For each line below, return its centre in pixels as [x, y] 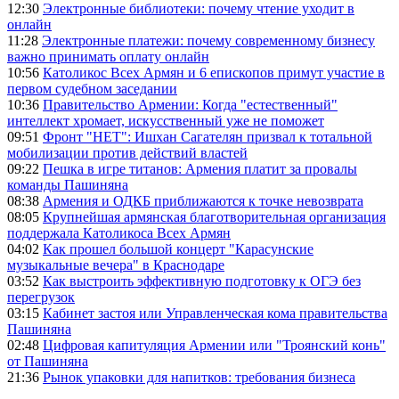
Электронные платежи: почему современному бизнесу [208, 41]
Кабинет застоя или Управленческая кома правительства [215, 313]
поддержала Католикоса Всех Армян [119, 233]
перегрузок [41, 297]
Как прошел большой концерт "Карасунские [178, 249]
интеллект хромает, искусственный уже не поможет [166, 121]
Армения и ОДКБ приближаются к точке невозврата [203, 201]
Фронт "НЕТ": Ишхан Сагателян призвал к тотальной [208, 137]
